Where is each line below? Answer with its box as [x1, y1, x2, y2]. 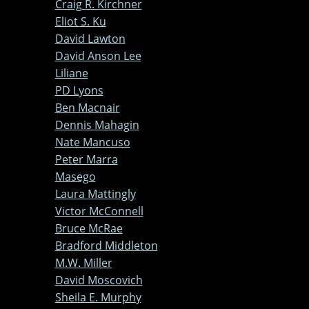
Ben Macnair [54, 99, 120, 115]
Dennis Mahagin [54, 117, 139, 132]
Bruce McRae [54, 220, 123, 236]
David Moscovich [54, 272, 143, 288]
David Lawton [54, 30, 126, 46]
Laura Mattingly [54, 186, 136, 201]
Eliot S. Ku [54, 13, 106, 29]
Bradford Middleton [54, 237, 158, 253]
